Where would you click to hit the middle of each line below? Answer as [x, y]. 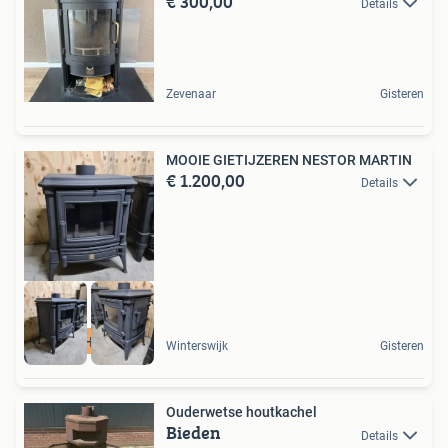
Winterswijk [197, 346]
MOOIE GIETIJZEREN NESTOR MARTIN [289, 159]
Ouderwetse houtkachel [241, 412]
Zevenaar [191, 93]
